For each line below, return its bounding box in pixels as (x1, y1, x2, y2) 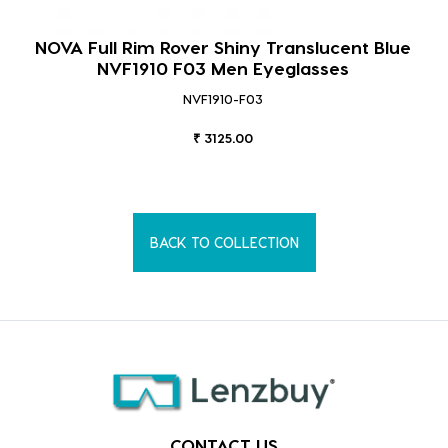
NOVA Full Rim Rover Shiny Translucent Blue (34, 36, 411, 58)
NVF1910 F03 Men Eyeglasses (96, 57, 349, 79)
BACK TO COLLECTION (149, 234, 299, 252)
